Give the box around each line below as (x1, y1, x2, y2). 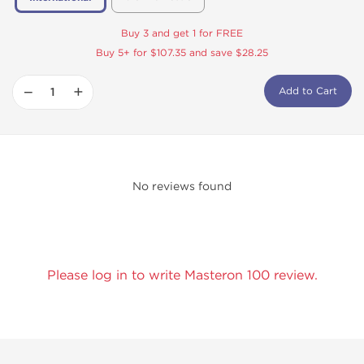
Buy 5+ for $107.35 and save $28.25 (96, 47, 268, 58)
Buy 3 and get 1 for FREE (121, 28, 243, 39)
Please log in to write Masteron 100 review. (46, 267, 318, 283)
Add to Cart (279, 85, 337, 97)
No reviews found (132, 180, 232, 193)
